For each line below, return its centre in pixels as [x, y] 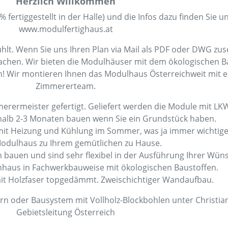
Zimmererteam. [66, 86]
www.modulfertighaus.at [66, 29]
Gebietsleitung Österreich [66, 212]
